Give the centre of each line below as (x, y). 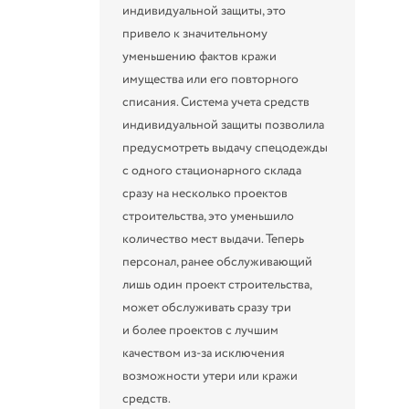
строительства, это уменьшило (209, 216)
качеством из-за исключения (204, 353)
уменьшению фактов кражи (200, 56)
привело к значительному (195, 33)
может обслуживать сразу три (207, 307)
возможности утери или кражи (210, 376)
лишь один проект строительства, (217, 284)
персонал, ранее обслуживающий (218, 262)
